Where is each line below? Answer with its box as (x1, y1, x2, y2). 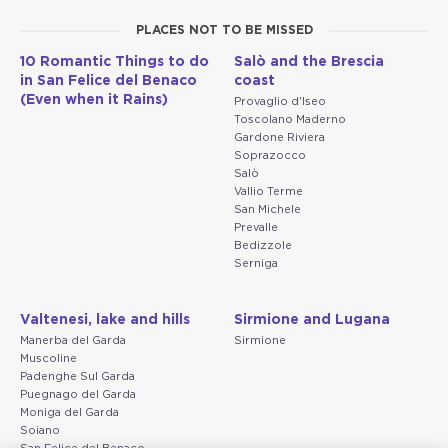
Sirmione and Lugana (234, 313, 390, 328)
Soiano (20, 425, 60, 437)
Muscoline (20, 353, 77, 365)
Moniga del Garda (20, 407, 119, 419)
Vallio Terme (234, 186, 303, 198)
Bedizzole (234, 240, 292, 252)
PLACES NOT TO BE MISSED (135, 24, 313, 37)
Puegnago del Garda (20, 389, 136, 401)
